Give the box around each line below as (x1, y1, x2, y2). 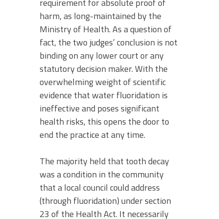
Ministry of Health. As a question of (40, 22, 172, 36)
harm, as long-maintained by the (40, 9, 161, 22)
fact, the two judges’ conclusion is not (40, 35, 177, 49)
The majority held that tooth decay (40, 154, 169, 168)
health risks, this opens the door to (40, 114, 169, 128)
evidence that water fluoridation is (40, 88, 168, 102)
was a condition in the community (40, 167, 164, 181)
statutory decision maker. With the (40, 62, 168, 75)
